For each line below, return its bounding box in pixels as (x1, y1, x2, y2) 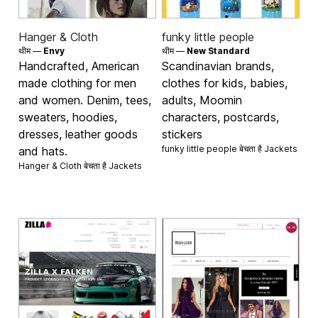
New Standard (187, 45, 250, 56)
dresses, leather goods (18, 126, 138, 141)
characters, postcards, (162, 109, 279, 124)
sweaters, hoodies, (18, 109, 118, 124)
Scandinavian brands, (162, 58, 274, 73)
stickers (162, 126, 202, 141)
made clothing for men (18, 75, 137, 90)
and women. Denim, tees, (18, 92, 152, 107)
